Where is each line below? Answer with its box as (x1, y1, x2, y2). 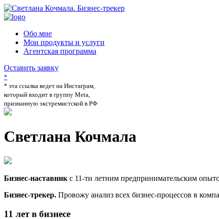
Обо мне (23, 29, 52, 38)
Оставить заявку (4, 64, 59, 72)
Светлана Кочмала (4, 128, 136, 146)
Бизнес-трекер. (4, 190, 56, 199)
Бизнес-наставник (4, 174, 67, 182)
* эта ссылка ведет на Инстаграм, (4, 82, 95, 89)
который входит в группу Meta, (4, 91, 90, 98)
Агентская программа (23, 47, 96, 55)
